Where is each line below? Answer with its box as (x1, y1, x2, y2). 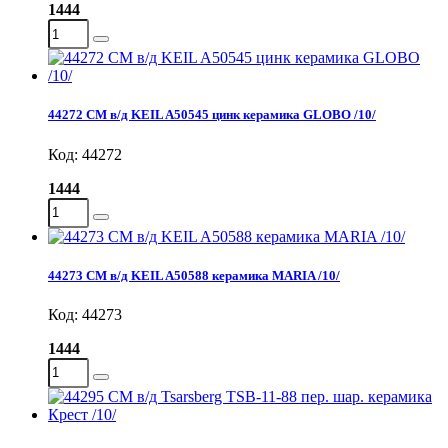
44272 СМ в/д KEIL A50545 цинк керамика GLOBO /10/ (48, 107, 376, 123)
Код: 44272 (48, 145, 122, 163)
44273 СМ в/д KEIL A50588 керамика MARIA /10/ (48, 267, 340, 283)
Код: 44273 (48, 305, 122, 323)
